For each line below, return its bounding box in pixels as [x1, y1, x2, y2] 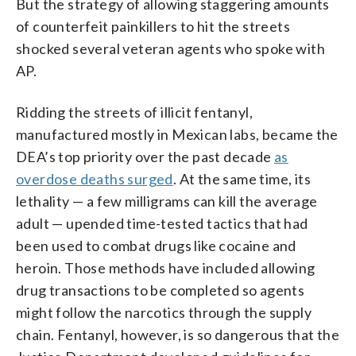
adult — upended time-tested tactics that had [16, 214, 308, 232]
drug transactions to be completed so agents [16, 281, 305, 299]
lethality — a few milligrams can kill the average [16, 192, 318, 210]
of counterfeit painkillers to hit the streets [16, 17, 290, 35]
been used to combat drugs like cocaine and [16, 236, 296, 254]
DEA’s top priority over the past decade [16, 147, 274, 165]
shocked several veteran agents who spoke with [16, 39, 325, 57]
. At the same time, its [172, 169, 311, 188]
